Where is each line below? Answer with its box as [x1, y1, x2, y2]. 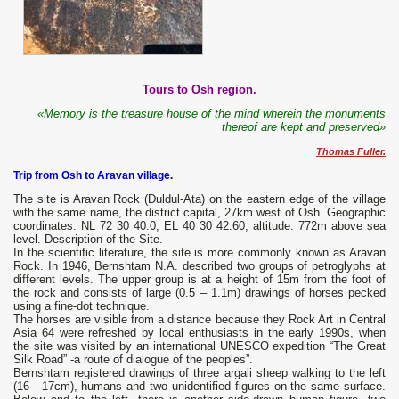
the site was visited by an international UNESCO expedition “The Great [13, 339, 386, 354]
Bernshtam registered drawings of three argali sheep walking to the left [13, 366, 386, 380]
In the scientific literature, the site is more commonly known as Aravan [13, 246, 386, 260]
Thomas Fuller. [316, 146, 386, 158]
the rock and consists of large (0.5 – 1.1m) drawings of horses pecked [13, 286, 386, 300]
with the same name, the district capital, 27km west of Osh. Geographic [13, 206, 386, 220]
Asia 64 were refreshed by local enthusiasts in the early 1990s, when [13, 326, 386, 340]
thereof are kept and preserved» [222, 120, 386, 134]
